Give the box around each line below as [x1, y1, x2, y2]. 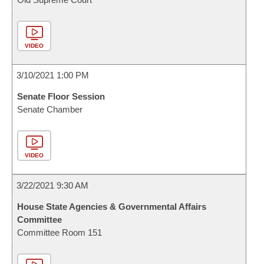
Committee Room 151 [17, 227, 102, 237]
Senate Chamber [17, 104, 82, 114]
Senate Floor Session [17, 91, 105, 101]
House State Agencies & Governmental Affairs [17, 202, 206, 212]
